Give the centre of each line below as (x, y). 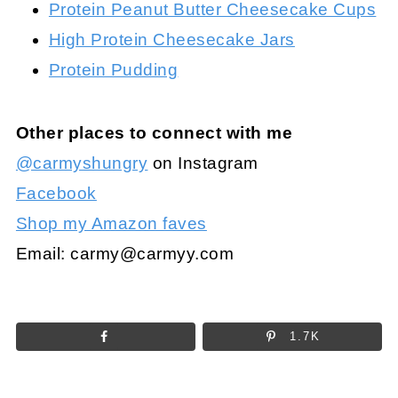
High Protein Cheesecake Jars (171, 40)
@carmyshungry (82, 163)
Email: (43, 254)
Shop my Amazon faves (111, 224)
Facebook (56, 194)
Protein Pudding (113, 70)
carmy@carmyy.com (152, 254)
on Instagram (203, 163)
